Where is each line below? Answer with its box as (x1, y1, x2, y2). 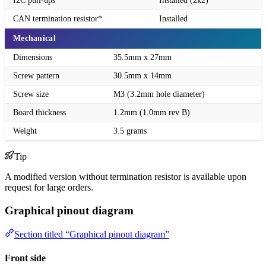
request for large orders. (5, 182, 93, 192)
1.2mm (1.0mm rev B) (113, 107, 190, 117)
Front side (5, 252, 46, 263)
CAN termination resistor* (13, 14, 102, 23)
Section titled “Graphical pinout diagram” (14, 229, 169, 240)
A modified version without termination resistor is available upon (5, 171, 246, 182)
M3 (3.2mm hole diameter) (113, 89, 205, 99)
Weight (13, 126, 37, 135)
